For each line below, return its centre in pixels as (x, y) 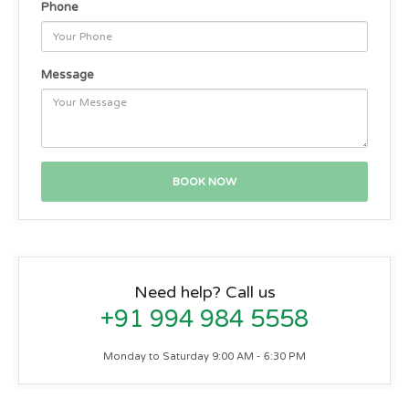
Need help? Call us (204, 292)
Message (68, 75)
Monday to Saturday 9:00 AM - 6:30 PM (204, 357)
